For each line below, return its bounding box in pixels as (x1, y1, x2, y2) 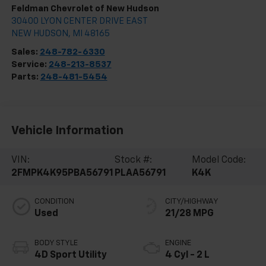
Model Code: (191, 155, 246, 165)
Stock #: (114, 155, 152, 165)
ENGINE (165, 239, 191, 247)
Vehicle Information (11, 125, 123, 137)
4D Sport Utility (34, 250, 107, 260)
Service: (11, 59, 49, 69)
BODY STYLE (34, 239, 78, 247)
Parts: (11, 72, 40, 81)
